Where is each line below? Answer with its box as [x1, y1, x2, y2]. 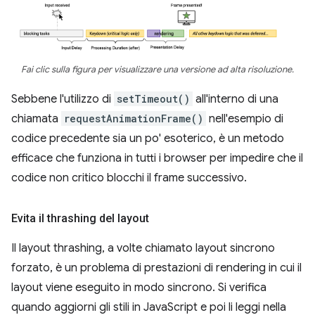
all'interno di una [193, 92, 278, 107]
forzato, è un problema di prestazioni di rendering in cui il [11, 261, 302, 276]
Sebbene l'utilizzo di [11, 92, 114, 107]
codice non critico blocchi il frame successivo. [11, 171, 247, 186]
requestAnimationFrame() [64, 112, 203, 126]
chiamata [11, 112, 61, 127]
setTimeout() [117, 92, 190, 106]
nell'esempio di [206, 112, 283, 127]
